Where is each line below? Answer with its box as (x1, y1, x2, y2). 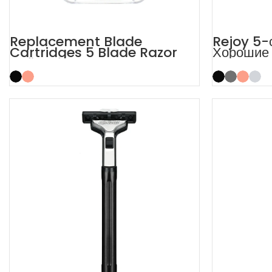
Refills (10, 53, 49, 73)
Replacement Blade (10, 32, 142, 51)
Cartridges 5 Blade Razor (10, 42, 177, 62)
